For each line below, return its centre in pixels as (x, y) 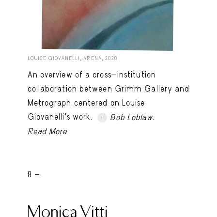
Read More (47, 132)
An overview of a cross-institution (92, 74)
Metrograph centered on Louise (86, 102)
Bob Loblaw (132, 117)
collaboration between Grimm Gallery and (108, 88)
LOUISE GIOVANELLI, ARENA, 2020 (73, 58)
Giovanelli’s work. (61, 116)
